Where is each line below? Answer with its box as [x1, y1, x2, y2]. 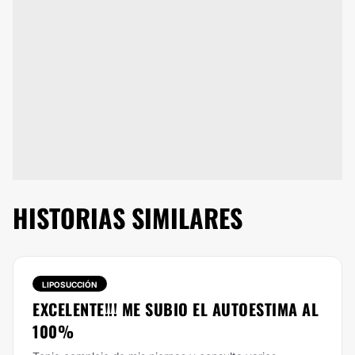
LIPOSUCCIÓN [42, 280, 97, 289]
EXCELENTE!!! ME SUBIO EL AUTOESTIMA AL [32, 297, 319, 321]
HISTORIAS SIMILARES [13, 199, 242, 236]
